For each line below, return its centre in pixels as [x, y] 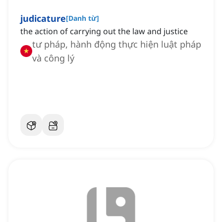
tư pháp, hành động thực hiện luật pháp [117, 44]
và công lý [53, 58]
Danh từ [83, 18]
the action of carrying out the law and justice [104, 31]
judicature [43, 19]
